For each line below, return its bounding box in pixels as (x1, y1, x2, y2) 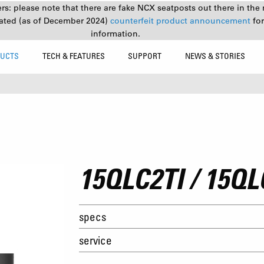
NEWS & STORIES (185, 51, 246, 61)
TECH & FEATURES (42, 51, 105, 61)
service (79, 233, 112, 247)
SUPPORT (128, 51, 162, 61)
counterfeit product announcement (110, 15, 253, 26)
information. (91, 28, 140, 39)
